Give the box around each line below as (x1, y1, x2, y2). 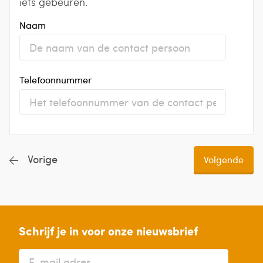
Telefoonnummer (19, 73, 92, 86)
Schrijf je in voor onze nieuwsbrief (19, 222, 198, 239)
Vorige (28, 151, 58, 167)
